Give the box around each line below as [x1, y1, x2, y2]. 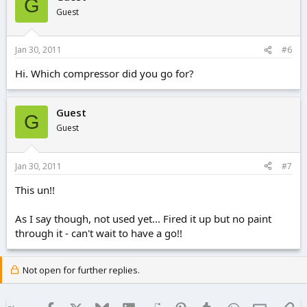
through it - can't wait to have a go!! [15, 225, 182, 240]
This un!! [15, 182, 55, 197]
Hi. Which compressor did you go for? [15, 66, 194, 81]
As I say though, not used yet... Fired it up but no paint [15, 211, 271, 225]
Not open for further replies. [20, 263, 140, 276]
